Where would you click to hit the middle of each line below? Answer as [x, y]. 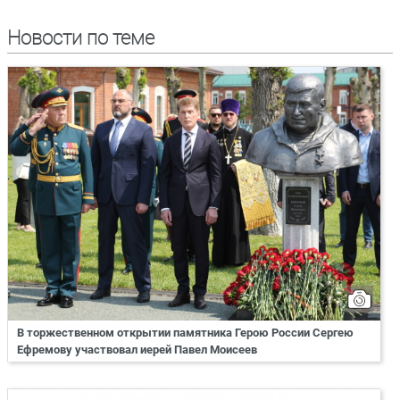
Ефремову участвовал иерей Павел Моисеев [137, 349]
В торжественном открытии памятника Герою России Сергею [185, 332]
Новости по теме [81, 37]
